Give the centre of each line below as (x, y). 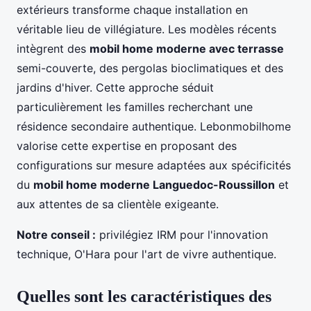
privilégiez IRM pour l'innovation (182, 234)
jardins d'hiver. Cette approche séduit (115, 87)
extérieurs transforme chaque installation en (132, 9)
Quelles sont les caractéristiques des (144, 296)
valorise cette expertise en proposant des (127, 145)
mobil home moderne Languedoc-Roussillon (154, 184)
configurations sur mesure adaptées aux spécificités (154, 165)
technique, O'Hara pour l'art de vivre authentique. (146, 254)
